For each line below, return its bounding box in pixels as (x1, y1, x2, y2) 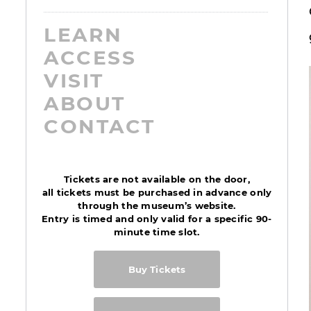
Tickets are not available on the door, (64, 174, 250, 185)
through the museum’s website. (78, 200, 236, 212)
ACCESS (44, 46, 137, 70)
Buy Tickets (128, 264, 186, 276)
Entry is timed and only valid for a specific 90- (42, 213, 272, 225)
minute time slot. (114, 226, 200, 238)
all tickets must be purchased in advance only (42, 187, 272, 199)
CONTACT (44, 115, 155, 139)
